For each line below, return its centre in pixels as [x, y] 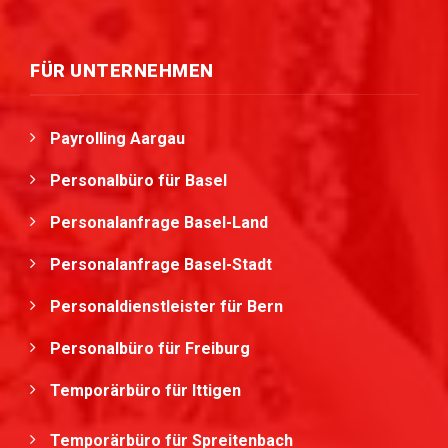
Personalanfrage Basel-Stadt [161, 265]
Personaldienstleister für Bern [166, 307]
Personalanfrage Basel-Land [159, 223]
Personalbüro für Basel [138, 181]
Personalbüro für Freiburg [150, 349]
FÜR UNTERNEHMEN [122, 71]
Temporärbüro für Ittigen [147, 391]
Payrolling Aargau [117, 139]
